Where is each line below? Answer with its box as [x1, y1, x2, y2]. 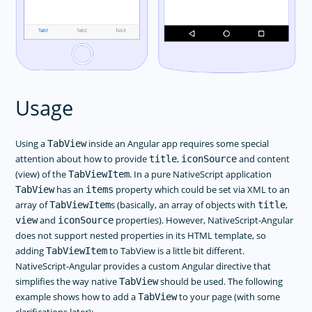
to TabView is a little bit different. [107, 244, 245, 258]
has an [54, 183, 86, 196]
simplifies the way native [15, 275, 120, 288]
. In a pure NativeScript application [130, 168, 272, 181]
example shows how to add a [15, 290, 139, 304]
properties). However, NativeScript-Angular [114, 214, 294, 227]
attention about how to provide [15, 153, 150, 166]
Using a [15, 137, 48, 150]
